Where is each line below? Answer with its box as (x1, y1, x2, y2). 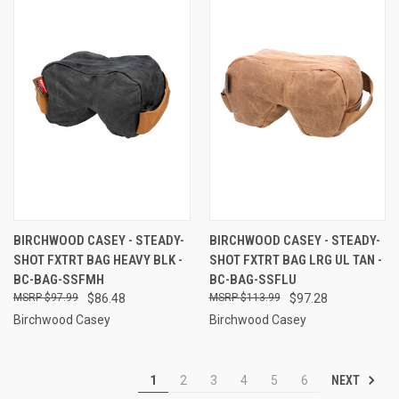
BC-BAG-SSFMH (13, 271, 104, 288)
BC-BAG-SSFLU (208, 271, 297, 288)
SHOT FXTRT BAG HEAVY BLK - (13, 251, 183, 268)
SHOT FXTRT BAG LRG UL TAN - (208, 251, 382, 268)
